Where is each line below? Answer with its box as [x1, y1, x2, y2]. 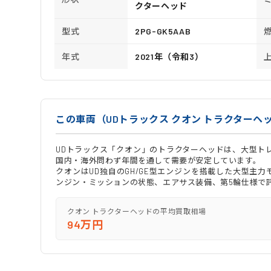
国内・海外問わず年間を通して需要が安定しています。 [56, 155, 261, 165]
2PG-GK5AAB [135, 25, 191, 36]
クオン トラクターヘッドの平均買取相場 [67, 206, 206, 215]
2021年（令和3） [135, 51, 204, 62]
